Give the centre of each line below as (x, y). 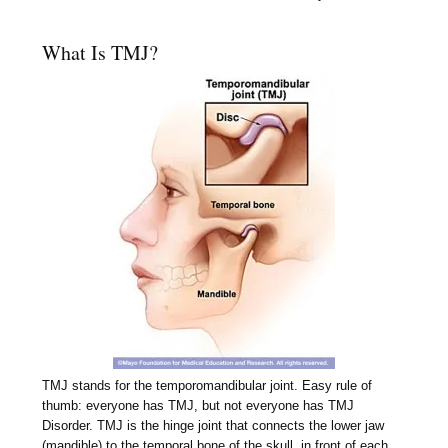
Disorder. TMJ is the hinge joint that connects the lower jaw (213, 425)
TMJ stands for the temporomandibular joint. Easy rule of (207, 385)
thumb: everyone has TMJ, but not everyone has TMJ (198, 405)
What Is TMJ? (100, 52)
